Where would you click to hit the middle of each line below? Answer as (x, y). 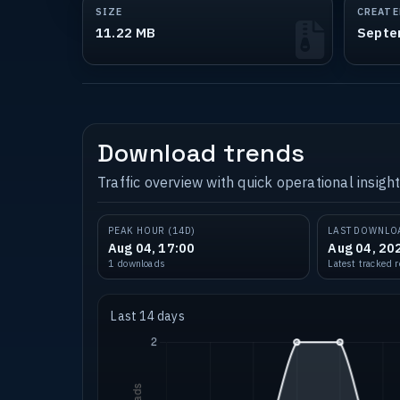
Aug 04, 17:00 (151, 248)
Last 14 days (148, 317)
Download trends (201, 152)
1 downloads (137, 264)
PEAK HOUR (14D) (152, 231)
